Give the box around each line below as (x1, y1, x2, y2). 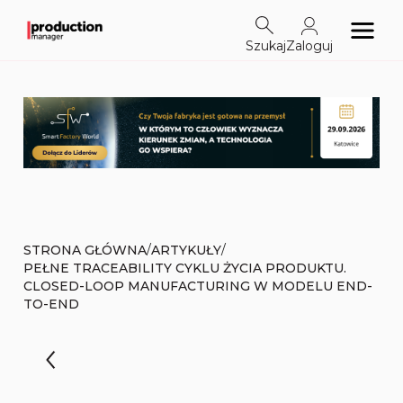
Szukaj (245, 38, 286, 54)
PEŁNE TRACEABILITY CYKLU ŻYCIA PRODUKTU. (23, 260, 346, 277)
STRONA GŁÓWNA (23, 241, 147, 258)
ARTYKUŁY (151, 241, 221, 258)
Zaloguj (285, 38, 333, 54)
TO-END (23, 296, 79, 313)
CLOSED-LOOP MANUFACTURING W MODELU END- (23, 278, 372, 295)
